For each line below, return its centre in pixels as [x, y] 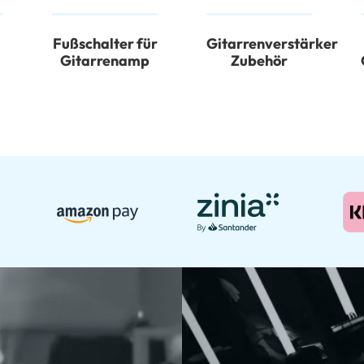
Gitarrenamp [105, 61]
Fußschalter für [105, 44]
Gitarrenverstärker [272, 44]
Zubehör [259, 61]
